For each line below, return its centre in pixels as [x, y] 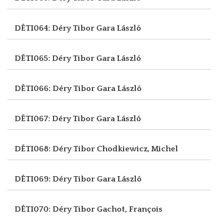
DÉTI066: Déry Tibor [56, 88]
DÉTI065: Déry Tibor [55, 58]
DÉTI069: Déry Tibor [56, 179]
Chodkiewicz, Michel [137, 149]
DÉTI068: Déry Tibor [56, 149]
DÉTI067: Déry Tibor [55, 118]
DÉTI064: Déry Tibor [55, 28]
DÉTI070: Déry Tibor [56, 209]
